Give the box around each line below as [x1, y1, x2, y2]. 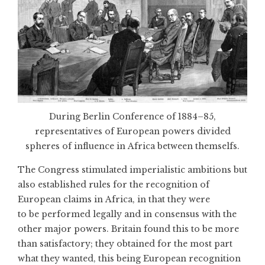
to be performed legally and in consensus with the [18, 209, 237, 220]
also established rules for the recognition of [18, 179, 209, 190]
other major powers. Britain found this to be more [18, 224, 239, 235]
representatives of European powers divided [34, 126, 231, 137]
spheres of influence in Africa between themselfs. [25, 141, 240, 152]
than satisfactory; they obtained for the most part [18, 238, 232, 250]
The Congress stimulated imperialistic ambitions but [18, 164, 247, 176]
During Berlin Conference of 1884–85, [49, 111, 216, 122]
